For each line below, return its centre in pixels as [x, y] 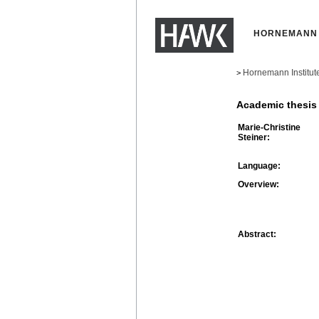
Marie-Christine [269, 127]
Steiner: [254, 137]
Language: [259, 166]
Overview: [258, 184]
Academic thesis [277, 105]
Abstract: [257, 234]
